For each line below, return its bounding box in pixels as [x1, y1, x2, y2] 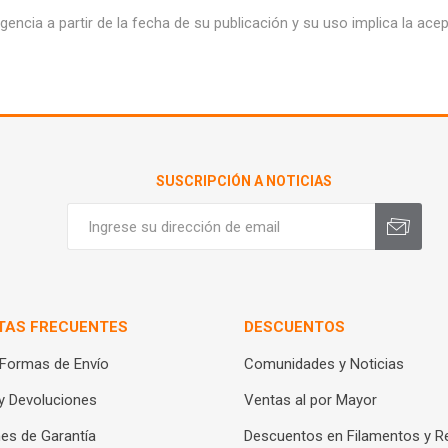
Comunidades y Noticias [243, 355, 404, 373]
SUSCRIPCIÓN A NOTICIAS [156, 173, 333, 189]
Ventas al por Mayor [243, 391, 377, 409]
